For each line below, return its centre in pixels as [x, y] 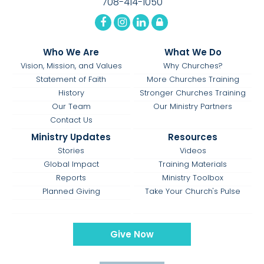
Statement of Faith [71, 79]
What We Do [193, 52]
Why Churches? [193, 65]
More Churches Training [193, 79]
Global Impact [71, 164]
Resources [193, 137]
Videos [193, 151]
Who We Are [71, 52]
